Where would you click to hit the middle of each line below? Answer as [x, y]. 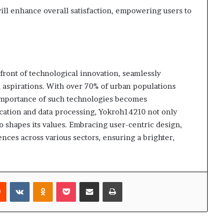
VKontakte [46, 182]
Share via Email [107, 182]
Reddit [16, 182]
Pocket [86, 182]
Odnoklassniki [74, 182]
